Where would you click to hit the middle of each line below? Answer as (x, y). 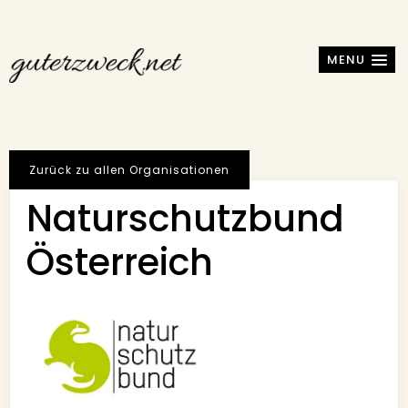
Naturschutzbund (185, 219)
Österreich (119, 262)
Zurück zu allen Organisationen (129, 170)
